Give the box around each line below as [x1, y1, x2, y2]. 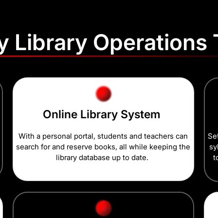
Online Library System [43, 108, 164, 122]
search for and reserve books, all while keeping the [16, 142, 191, 152]
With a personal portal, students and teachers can [18, 131, 188, 141]
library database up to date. [56, 153, 151, 163]
